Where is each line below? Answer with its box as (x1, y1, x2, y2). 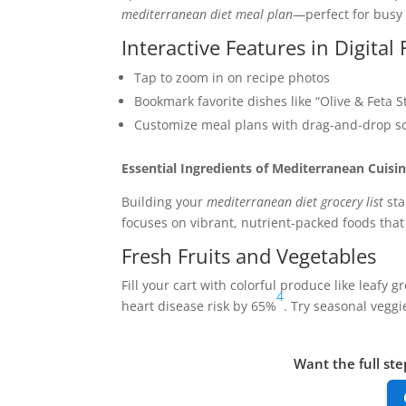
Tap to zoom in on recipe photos (134, 69, 331, 86)
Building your (121, 193, 208, 210)
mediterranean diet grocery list (207, 193, 384, 210)
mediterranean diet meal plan (121, 5, 294, 23)
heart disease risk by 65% (121, 297, 277, 314)
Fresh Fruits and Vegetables (121, 242, 377, 269)
